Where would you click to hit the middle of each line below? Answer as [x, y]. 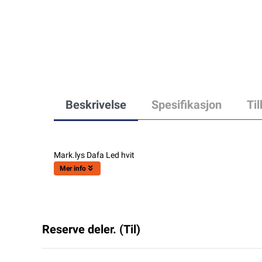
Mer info [73, 168]
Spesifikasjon [187, 104]
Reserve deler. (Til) [91, 229]
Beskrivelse [96, 104]
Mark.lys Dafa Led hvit [94, 155]
